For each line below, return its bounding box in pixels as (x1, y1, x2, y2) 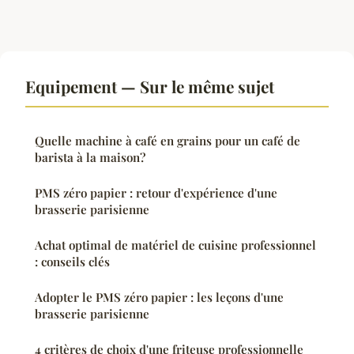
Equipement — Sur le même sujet (25, 75, 274, 98)
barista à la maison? (35, 149, 145, 166)
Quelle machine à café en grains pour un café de (35, 133, 300, 149)
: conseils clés (35, 254, 110, 270)
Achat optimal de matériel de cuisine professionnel (35, 237, 316, 254)
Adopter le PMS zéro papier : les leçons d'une (35, 289, 284, 306)
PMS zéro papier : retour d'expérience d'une (35, 185, 277, 201)
